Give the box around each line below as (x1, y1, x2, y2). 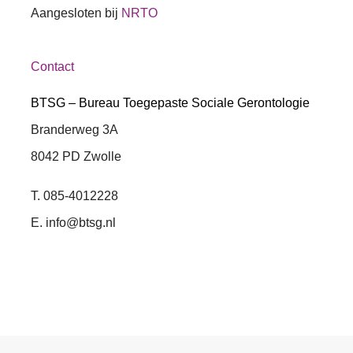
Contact (31, 59, 74, 73)
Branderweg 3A (31, 122, 118, 136)
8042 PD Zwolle (31, 149, 121, 163)
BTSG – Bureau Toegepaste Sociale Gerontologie (31, 95, 310, 110)
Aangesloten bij (31, 6, 121, 20)
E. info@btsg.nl (31, 215, 116, 229)
